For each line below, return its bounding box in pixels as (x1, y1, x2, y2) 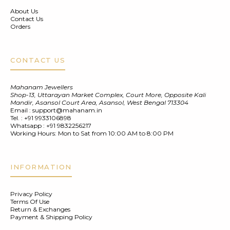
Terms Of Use (10, 198, 49, 205)
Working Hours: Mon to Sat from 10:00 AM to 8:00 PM (10, 129, 174, 137)
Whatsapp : (10, 122, 46, 129)
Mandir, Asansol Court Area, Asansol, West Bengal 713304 (10, 99, 188, 106)
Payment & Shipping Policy (10, 213, 92, 221)
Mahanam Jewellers (10, 83, 73, 91)
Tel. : (10, 114, 24, 122)
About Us (10, 7, 38, 15)
